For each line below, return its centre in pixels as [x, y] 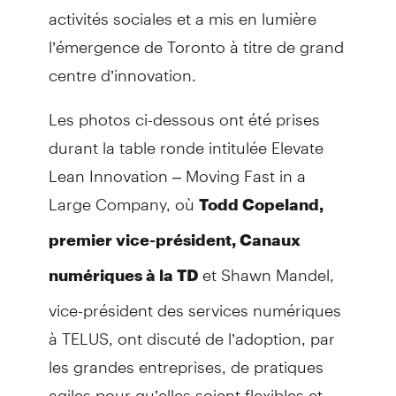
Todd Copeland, [261, 204]
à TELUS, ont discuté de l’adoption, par [191, 331]
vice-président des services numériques [194, 302]
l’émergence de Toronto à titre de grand [196, 39]
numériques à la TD [125, 274]
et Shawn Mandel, [268, 267]
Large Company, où [123, 196]
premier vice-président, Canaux [174, 239]
